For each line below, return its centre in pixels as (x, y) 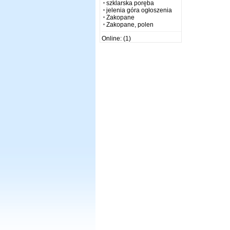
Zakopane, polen (130, 24)
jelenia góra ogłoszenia (139, 10)
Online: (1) (116, 38)
